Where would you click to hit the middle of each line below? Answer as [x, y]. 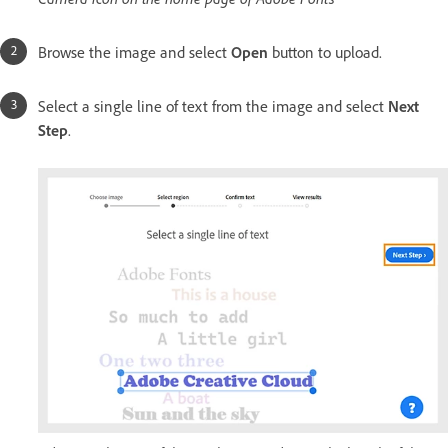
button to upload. [325, 51]
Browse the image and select [134, 51]
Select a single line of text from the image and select [213, 105]
